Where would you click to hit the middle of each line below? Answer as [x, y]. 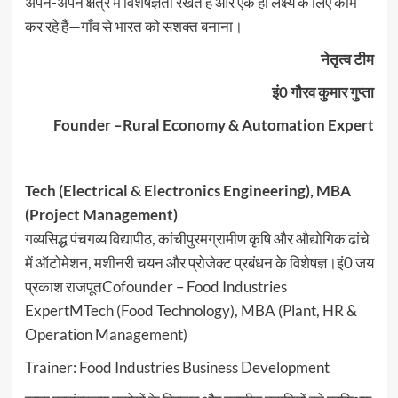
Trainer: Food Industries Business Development [177, 368]
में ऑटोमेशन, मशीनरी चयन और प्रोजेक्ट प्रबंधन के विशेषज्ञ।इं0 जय [199, 263]
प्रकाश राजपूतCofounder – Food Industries [155, 287]
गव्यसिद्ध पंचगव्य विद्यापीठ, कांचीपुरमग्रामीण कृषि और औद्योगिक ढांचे [197, 239]
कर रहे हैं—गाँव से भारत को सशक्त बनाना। [133, 27]
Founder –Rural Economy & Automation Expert [213, 125]
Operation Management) [106, 335]
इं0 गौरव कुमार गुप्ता [322, 92]
